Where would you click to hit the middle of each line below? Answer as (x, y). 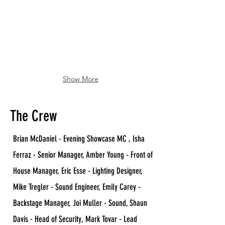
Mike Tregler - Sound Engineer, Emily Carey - (77, 187)
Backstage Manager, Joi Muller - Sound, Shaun (80, 203)
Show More (80, 79)
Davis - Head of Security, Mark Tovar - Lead (75, 219)
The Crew (34, 116)
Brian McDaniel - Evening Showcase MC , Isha (79, 139)
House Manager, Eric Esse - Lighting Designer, (78, 171)
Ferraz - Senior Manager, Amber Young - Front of (83, 155)
